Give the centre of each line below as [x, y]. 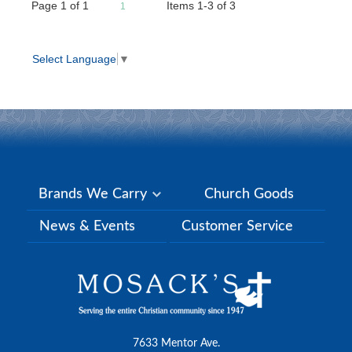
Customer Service [237, 226]
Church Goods [249, 194]
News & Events [87, 226]
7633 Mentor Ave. [176, 343]
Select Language [74, 59]
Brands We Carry [95, 194]
